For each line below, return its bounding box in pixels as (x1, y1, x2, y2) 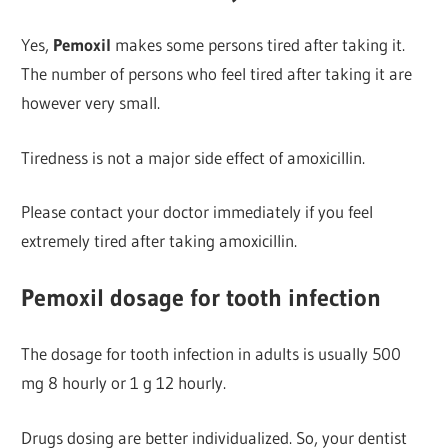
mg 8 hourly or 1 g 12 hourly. (21, 372, 227, 394)
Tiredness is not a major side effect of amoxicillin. (21, 146, 366, 168)
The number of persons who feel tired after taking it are (21, 63, 413, 85)
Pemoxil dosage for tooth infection (21, 282, 382, 312)
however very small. (21, 92, 161, 114)
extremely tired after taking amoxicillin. (21, 230, 298, 252)
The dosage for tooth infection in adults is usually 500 (21, 343, 402, 365)
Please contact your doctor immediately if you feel (21, 201, 374, 223)
